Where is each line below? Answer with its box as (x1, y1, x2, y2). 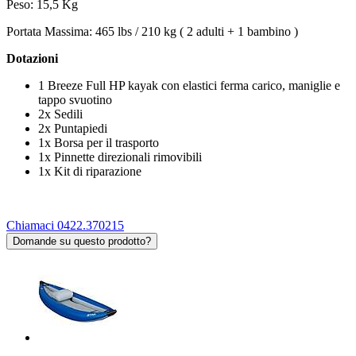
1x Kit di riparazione (38, 164, 141, 178)
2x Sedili (38, 106, 83, 121)
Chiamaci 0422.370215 (6, 218, 124, 232)
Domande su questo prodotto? (13, 234, 151, 247)
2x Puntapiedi (38, 121, 107, 135)
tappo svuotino (38, 92, 112, 106)
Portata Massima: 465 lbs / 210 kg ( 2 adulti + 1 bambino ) (6, 24, 298, 38)
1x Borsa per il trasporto (38, 135, 159, 149)
